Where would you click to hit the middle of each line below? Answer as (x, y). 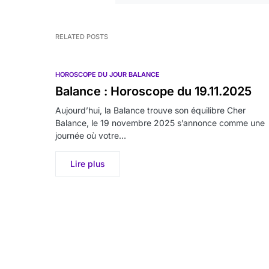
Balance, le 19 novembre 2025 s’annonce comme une (160, 123)
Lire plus (88, 164)
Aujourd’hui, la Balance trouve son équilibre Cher (150, 110)
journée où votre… (91, 135)
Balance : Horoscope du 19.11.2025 (153, 91)
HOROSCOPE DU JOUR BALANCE (107, 74)
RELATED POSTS (82, 37)
